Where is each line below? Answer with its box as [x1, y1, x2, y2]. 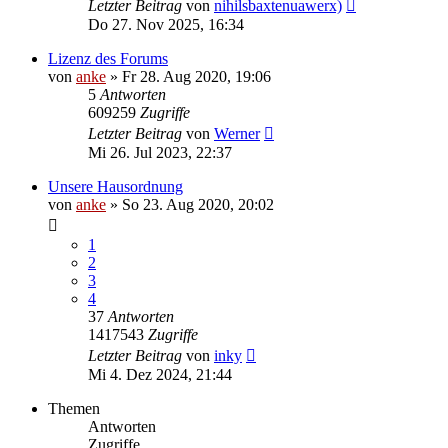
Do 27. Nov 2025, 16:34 [88, 15, 244, 33]
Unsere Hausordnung [48, 177, 183, 195]
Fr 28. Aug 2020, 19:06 [122, 67, 271, 85]
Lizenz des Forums [48, 49, 168, 67]
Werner [214, 124, 260, 142]
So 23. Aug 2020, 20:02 [122, 195, 274, 213]
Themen [48, 399, 100, 417]
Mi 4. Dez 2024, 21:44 [88, 365, 232, 383]
